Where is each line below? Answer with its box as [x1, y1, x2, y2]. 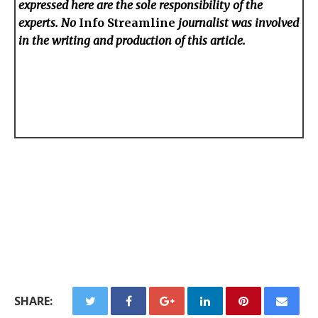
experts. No [18, 15, 79, 30]
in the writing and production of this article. [18, 33, 246, 48]
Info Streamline [79, 15, 176, 30]
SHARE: [14, 293, 53, 309]
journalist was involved [175, 15, 300, 30]
